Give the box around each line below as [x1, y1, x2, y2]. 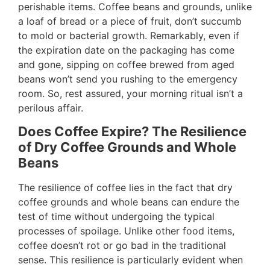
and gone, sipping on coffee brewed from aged [18, 58, 234, 71]
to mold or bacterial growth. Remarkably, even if [18, 29, 239, 42]
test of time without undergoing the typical [18, 210, 215, 223]
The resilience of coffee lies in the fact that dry [18, 181, 233, 194]
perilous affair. [18, 101, 83, 114]
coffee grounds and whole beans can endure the [18, 196, 239, 209]
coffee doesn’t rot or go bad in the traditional [18, 239, 226, 252]
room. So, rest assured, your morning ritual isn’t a [18, 87, 243, 99]
